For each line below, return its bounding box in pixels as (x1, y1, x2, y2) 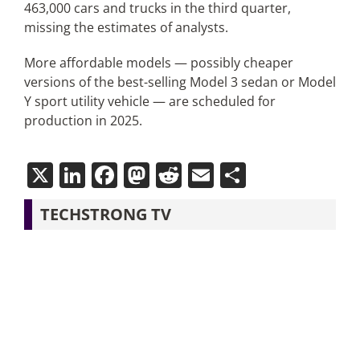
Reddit (181, 157, 260, 192)
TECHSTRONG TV (39, 203, 171, 225)
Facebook (117, 157, 232, 192)
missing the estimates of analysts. (23, 18, 228, 36)
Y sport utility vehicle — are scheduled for (23, 92, 276, 110)
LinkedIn (84, 157, 189, 192)
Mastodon (149, 157, 271, 192)
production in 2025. (23, 112, 142, 129)
